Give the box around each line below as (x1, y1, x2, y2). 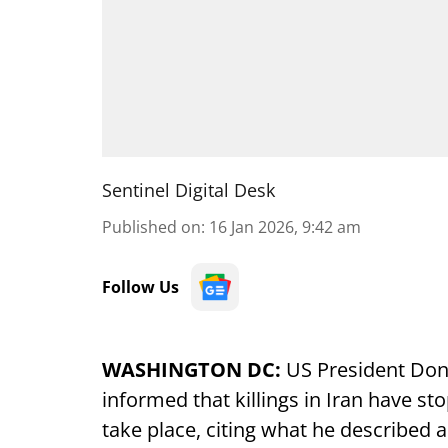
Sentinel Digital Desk (102, 178, 275, 202)
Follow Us (102, 276, 179, 298)
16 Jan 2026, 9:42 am (209, 216, 361, 238)
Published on (102, 216, 201, 238)
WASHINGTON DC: (102, 356, 281, 383)
